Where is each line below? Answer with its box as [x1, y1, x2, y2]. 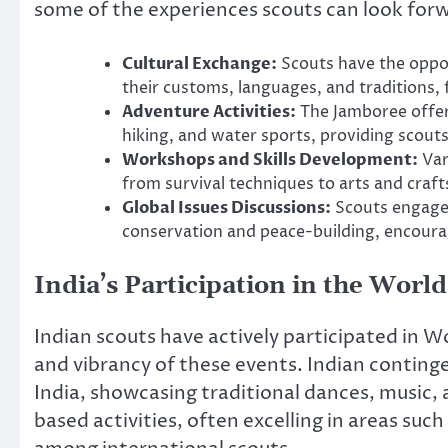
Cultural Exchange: [122, 53, 277, 76]
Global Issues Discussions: [122, 197, 331, 220]
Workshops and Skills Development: [122, 149, 418, 172]
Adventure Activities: [122, 101, 296, 124]
